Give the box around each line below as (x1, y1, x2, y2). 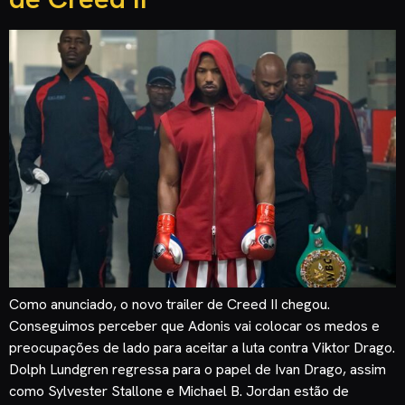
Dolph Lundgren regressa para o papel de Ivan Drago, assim (9, 360, 386, 380)
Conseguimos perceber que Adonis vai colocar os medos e (9, 316, 380, 336)
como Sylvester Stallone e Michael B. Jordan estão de (9, 381, 349, 401)
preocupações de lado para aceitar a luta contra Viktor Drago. (9, 338, 395, 358)
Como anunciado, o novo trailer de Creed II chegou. (9, 295, 330, 315)
